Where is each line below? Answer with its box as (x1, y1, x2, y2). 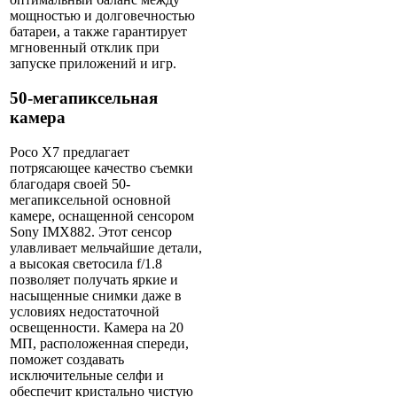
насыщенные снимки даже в (10, 287, 182, 303)
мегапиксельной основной (10, 191, 171, 207)
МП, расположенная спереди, (10, 335, 189, 351)
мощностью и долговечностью (10, 8, 195, 24)
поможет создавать (10, 351, 124, 367)
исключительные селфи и (10, 367, 164, 383)
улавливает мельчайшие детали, (10, 239, 202, 255)
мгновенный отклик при (10, 40, 160, 56)
